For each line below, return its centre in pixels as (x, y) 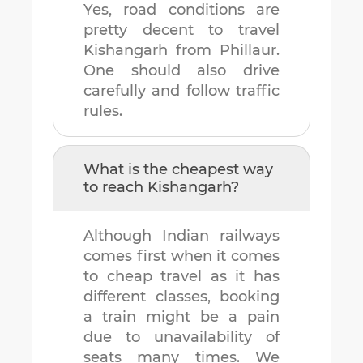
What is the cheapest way (178, 170)
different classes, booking (181, 297)
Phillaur (248, 51)
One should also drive (181, 71)
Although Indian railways (181, 236)
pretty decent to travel (181, 30)
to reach (115, 188)
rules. (103, 111)
